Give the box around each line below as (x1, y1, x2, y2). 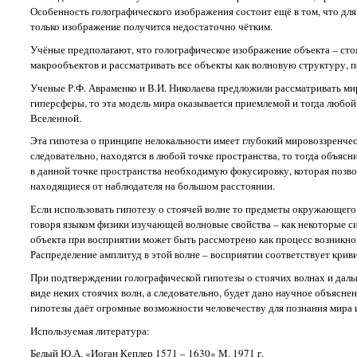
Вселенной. (29, 110, 81, 125)
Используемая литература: (29, 323, 150, 338)
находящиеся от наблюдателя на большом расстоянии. (29, 178, 275, 194)
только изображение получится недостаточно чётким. (29, 19, 273, 34)
